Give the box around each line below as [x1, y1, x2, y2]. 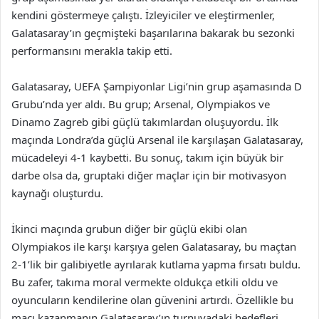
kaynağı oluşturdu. [11, 186, 103, 200]
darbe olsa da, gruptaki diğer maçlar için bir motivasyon [11, 168, 286, 182]
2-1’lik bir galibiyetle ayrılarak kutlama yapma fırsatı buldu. [11, 257, 300, 271]
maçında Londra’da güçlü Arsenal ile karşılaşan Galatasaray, [11, 132, 303, 147]
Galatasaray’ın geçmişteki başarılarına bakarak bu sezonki [11, 26, 295, 40]
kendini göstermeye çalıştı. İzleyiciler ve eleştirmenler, [11, 8, 275, 22]
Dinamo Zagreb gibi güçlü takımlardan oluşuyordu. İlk [11, 115, 278, 129]
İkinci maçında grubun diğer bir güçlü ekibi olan [11, 221, 247, 236]
